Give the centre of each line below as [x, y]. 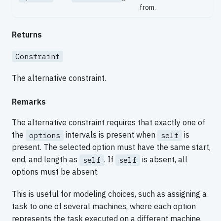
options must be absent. [55, 172]
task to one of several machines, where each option [104, 206]
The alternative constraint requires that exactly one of [109, 122]
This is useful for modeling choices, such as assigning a [109, 194]
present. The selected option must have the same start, [111, 147]
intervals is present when [110, 134]
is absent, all [164, 160]
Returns [27, 35]
